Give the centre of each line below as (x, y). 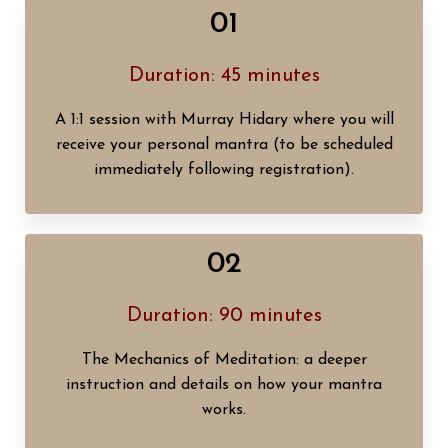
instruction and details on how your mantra (224, 384)
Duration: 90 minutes (224, 315)
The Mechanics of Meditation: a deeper (224, 359)
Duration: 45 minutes (224, 75)
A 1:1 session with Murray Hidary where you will (224, 119)
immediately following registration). (224, 169)
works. (224, 409)
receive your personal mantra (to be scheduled (224, 144)
